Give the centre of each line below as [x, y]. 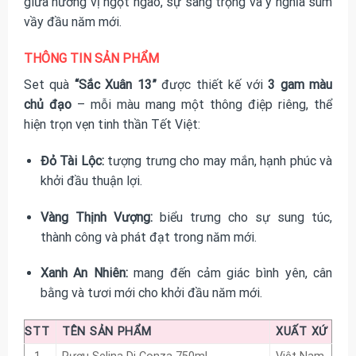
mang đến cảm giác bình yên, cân [230, 273]
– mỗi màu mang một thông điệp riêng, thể [202, 105]
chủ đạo [47, 105]
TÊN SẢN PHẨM [106, 332]
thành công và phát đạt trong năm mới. [148, 237]
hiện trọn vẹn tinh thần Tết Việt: [112, 125]
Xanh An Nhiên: [84, 273]
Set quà [49, 85]
